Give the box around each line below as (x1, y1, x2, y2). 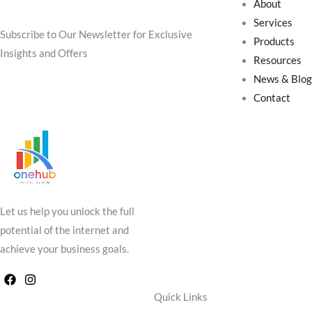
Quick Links (153, 290, 208, 303)
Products (253, 35, 295, 47)
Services (253, 16, 292, 29)
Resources (253, 54, 302, 66)
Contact (253, 91, 290, 104)
